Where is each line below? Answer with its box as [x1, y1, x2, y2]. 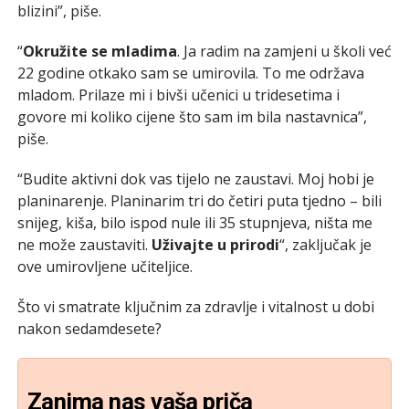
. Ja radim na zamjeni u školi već [176, 40, 392, 61]
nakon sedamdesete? [16, 318, 162, 339]
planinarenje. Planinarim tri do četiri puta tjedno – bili [16, 190, 382, 211]
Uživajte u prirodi [151, 234, 279, 255]
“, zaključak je [278, 234, 372, 255]
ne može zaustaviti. [16, 234, 152, 255]
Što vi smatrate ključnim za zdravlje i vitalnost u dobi [16, 296, 374, 317]
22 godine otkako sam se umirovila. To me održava [16, 62, 364, 83]
